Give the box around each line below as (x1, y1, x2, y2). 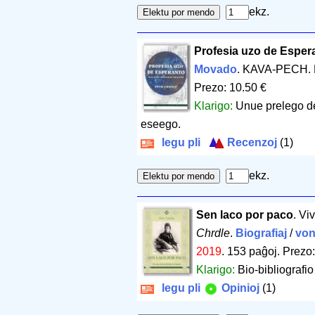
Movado (193, 63, 237, 76)
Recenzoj (224, 136, 277, 149)
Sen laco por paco (195, 209, 293, 221)
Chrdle (195, 227, 230, 240)
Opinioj (219, 282, 259, 295)
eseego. (141, 118, 181, 131)
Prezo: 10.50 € (193, 82, 266, 94)
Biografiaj (235, 227, 287, 240)
